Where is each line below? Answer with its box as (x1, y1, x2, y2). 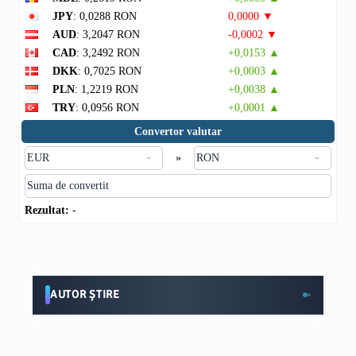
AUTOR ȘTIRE (50, 288, 120, 301)
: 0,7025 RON (78, 65, 141, 77)
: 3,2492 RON (76, 47, 140, 59)
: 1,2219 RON (75, 83, 138, 95)
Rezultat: (25, 204, 69, 216)
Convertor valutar (134, 126, 222, 137)
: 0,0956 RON (75, 102, 139, 114)
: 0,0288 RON (73, 10, 137, 22)
